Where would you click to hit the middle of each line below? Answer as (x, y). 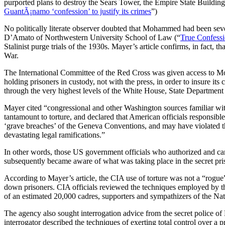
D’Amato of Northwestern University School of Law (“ (92, 37)
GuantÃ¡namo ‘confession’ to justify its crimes (78, 11)
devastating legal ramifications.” (54, 135)
